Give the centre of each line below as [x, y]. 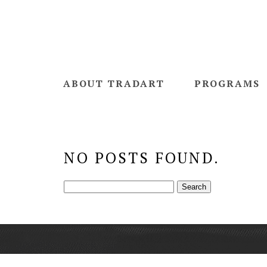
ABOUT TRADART [114, 83]
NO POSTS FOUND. [142, 158]
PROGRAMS [227, 83]
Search [81, 184]
